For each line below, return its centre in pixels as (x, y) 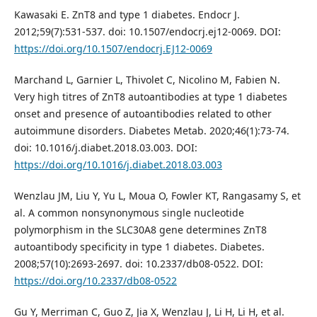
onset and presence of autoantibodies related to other (143, 113)
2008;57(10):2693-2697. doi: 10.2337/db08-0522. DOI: (138, 263)
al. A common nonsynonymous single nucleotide (129, 212)
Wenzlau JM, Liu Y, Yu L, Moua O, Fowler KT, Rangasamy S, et (157, 195)
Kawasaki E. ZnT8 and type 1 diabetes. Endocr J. (127, 14)
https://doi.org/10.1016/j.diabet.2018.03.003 (118, 164)
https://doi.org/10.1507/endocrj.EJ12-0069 (113, 48)
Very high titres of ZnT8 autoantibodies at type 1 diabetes (150, 96)
